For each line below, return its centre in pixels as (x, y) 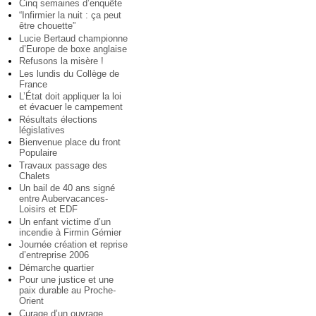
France (33, 84)
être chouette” (47, 26)
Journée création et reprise (73, 245)
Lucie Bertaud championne (73, 38)
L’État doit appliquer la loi (70, 97)
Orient (31, 301)
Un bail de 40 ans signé (67, 188)
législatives (42, 130)
